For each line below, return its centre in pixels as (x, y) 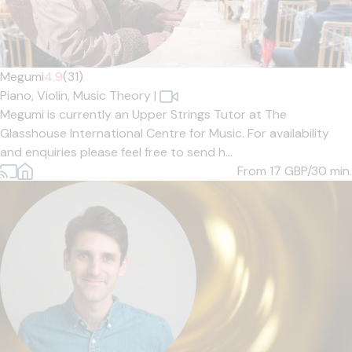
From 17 (261, 171)
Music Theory (112, 95)
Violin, (55, 95)
